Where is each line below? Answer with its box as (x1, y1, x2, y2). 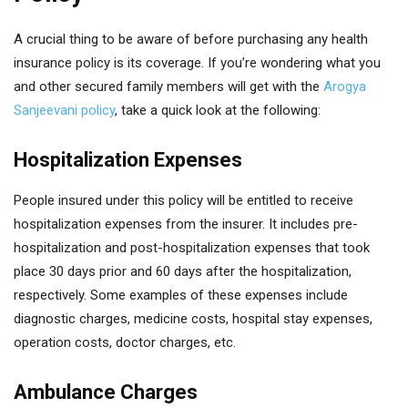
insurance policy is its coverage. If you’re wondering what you (14, 55, 381, 71)
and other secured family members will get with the (14, 78, 323, 95)
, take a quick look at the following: (115, 102, 321, 118)
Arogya (323, 78, 366, 95)
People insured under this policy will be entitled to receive (14, 192, 353, 209)
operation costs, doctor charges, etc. (14, 334, 240, 351)
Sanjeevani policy (14, 102, 115, 118)
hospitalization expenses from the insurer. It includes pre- (14, 216, 358, 232)
